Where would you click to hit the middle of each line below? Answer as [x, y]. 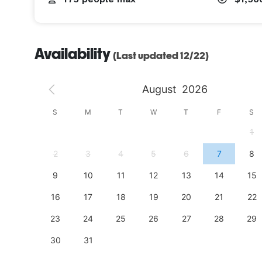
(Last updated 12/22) [161, 56]
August [160, 89]
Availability [74, 54]
